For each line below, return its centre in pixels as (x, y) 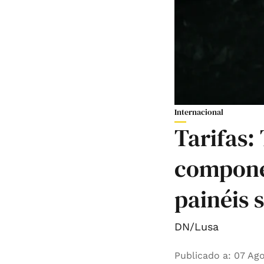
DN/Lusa (197, 227)
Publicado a (201, 256)
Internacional (199, 112)
